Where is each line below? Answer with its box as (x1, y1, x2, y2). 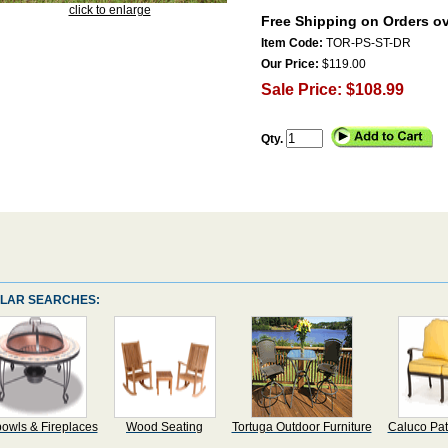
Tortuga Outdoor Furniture (231, 420, 372, 434)
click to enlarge (68, 3, 151, 17)
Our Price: (260, 57, 319, 71)
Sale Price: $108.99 (260, 81, 404, 98)
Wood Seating (126, 420, 203, 434)
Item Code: (260, 36, 326, 50)
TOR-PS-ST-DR (325, 36, 411, 50)
